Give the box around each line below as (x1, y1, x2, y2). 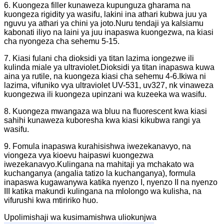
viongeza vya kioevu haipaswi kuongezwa (4, 150, 153, 159)
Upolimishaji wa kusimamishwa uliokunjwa (4, 212, 156, 221)
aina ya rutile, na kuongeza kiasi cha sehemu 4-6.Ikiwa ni (4, 71, 206, 80)
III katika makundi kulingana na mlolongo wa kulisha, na (4, 186, 201, 195)
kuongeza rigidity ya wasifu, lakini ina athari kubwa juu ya (4, 9, 207, 18)
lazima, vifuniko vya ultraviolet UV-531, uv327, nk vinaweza (4, 80, 213, 89)
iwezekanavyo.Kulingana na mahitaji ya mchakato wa (4, 159, 194, 168)
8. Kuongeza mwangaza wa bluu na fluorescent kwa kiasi (4, 106, 207, 115)
